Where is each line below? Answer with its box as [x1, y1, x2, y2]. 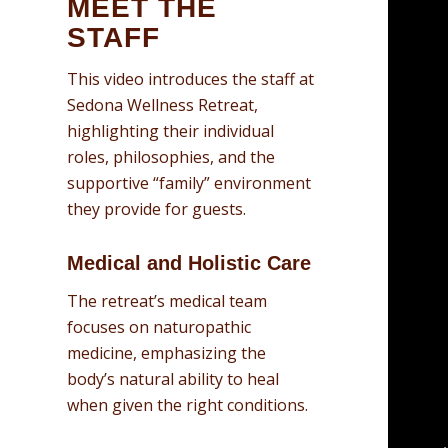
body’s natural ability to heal [67, 367, 279, 390]
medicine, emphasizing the [67, 341, 266, 364]
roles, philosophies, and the [67, 146, 275, 169]
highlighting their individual [67, 120, 274, 143]
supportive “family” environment [67, 172, 311, 195]
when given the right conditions [67, 393, 305, 416]
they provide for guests [67, 198, 243, 221]
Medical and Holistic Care [67, 252, 311, 275]
